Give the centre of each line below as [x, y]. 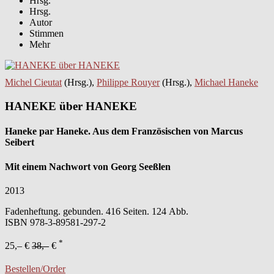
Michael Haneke [226, 83]
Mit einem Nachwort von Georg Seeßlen [88, 166]
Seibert [20, 143]
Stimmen [46, 34]
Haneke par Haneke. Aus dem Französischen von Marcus [124, 131]
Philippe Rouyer [128, 83]
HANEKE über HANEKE [71, 106]
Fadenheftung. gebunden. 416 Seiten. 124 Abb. [97, 211]
